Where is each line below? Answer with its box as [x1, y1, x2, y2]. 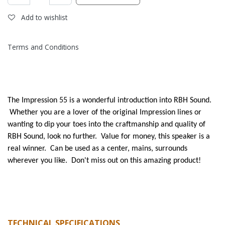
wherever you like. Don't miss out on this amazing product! [8, 157, 201, 165]
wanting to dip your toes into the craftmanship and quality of [8, 121, 205, 129]
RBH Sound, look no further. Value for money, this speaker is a [8, 133, 210, 141]
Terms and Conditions [8, 42, 79, 52]
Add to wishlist [21, 13, 67, 22]
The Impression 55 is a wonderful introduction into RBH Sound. [8, 96, 213, 104]
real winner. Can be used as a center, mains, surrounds [8, 145, 187, 153]
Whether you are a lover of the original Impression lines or [8, 108, 201, 117]
